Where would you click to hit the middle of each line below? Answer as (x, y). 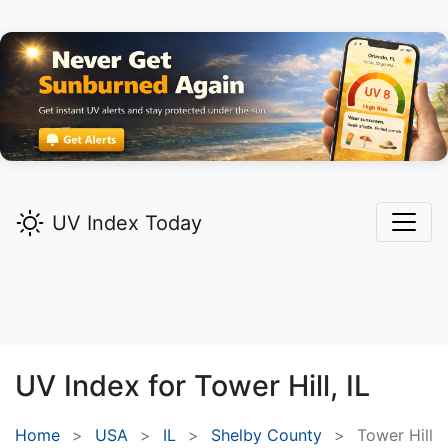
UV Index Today (127, 223)
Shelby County (266, 435)
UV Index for (104, 386)
